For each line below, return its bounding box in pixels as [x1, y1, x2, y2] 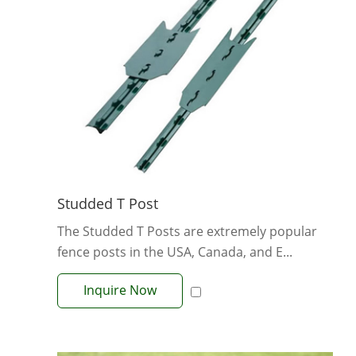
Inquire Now [83, 281, 157, 299]
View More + [158, 303, 232, 321]
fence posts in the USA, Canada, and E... [57, 242, 292, 261]
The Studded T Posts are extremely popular [57, 222, 317, 240]
